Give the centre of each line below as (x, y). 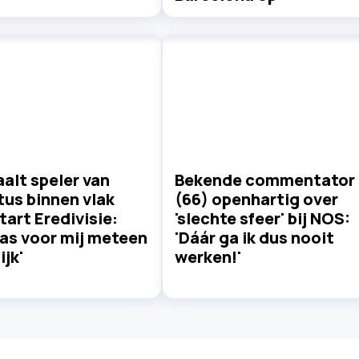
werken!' (208, 257)
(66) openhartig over (256, 200)
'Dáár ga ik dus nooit (254, 238)
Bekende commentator (264, 180)
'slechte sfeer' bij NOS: (262, 219)
